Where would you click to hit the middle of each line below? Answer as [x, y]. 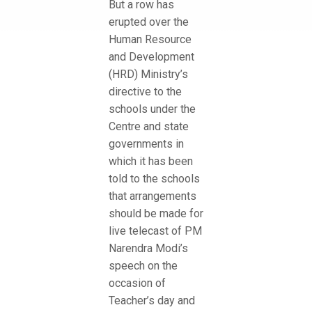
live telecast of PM [155, 231]
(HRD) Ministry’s [148, 74]
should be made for [156, 213]
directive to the [145, 91]
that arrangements [153, 196]
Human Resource [150, 39]
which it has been [151, 161]
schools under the [152, 109]
